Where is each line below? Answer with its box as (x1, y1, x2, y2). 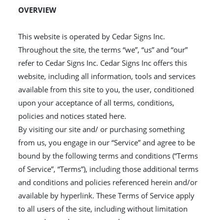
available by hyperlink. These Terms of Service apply (18, 191, 195, 200)
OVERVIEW (18, 5, 57, 15)
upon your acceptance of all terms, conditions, (18, 98, 175, 108)
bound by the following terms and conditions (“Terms (18, 151, 198, 161)
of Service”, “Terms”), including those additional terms (18, 164, 199, 174)
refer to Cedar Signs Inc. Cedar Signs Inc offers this (18, 58, 188, 68)
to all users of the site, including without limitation (18, 204, 188, 214)
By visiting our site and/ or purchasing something (18, 124, 185, 134)
